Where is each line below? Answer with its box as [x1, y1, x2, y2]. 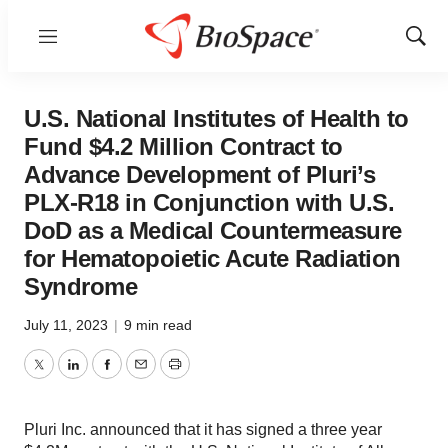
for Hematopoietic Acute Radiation [24, 245, 401, 272]
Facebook [105, 367, 177, 385]
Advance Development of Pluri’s [24, 161, 375, 188]
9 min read [124, 317, 192, 333]
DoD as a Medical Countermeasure [24, 217, 402, 244]
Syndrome [24, 273, 137, 300]
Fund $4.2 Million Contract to [24, 133, 343, 160]
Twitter [37, 367, 85, 385]
